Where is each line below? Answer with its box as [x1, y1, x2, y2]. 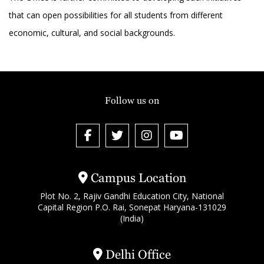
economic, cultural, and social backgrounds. [9, 27, 175, 39]
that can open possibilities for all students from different [9, 9, 223, 21]
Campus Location [87, 171, 186, 186]
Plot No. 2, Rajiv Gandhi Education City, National [40, 190, 224, 202]
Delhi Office [103, 247, 171, 262]
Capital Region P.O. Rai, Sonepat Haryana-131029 [38, 202, 226, 213]
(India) [120, 213, 144, 225]
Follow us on [105, 95, 159, 107]
